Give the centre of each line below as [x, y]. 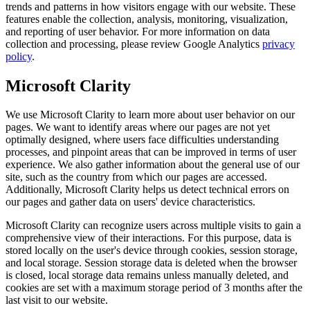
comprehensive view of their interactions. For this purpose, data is [148, 238]
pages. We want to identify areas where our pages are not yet [138, 127]
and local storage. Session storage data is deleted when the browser [151, 263]
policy [19, 56]
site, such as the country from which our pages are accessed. [136, 177]
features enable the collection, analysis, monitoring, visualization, [147, 19]
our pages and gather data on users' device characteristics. [130, 202]
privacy [279, 44]
